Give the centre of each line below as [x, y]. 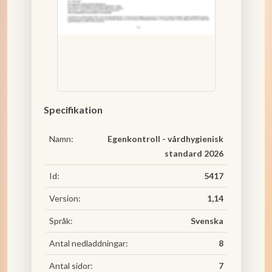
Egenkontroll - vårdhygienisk [165, 139]
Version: [65, 198]
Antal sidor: [71, 266]
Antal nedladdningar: [88, 243]
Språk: [61, 221]
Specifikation [73, 110]
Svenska [207, 221]
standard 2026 [194, 153]
